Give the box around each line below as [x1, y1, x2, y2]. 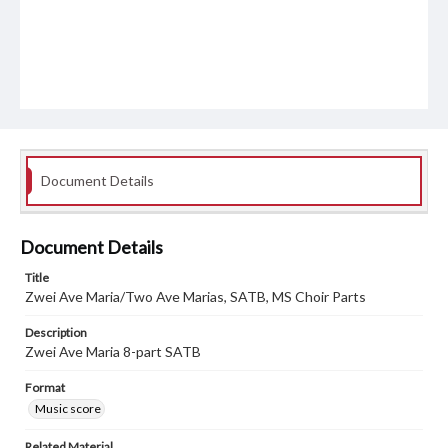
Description [25, 325, 87, 341]
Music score [35, 401, 101, 417]
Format [25, 380, 65, 396]
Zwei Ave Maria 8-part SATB [25, 343, 201, 361]
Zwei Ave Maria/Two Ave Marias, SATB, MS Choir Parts [25, 288, 366, 306]
